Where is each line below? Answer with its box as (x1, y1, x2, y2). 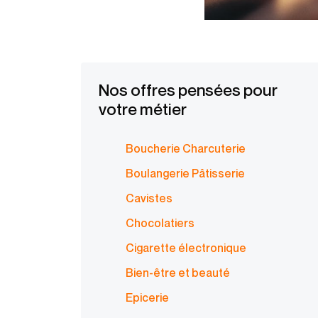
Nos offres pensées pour (99, 80, 278, 99)
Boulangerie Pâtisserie (126, 166, 245, 180)
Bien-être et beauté (126, 265, 230, 280)
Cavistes (126, 191, 172, 205)
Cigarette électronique (126, 241, 246, 255)
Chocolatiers (126, 216, 194, 230)
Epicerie (126, 290, 169, 305)
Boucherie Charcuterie (126, 141, 246, 155)
